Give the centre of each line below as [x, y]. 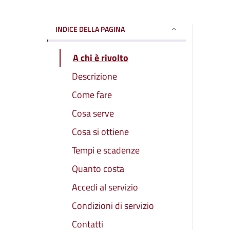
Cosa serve [93, 113]
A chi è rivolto [101, 58]
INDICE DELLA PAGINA [90, 29]
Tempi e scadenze [106, 150]
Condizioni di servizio [113, 206]
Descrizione [94, 76]
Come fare [92, 95]
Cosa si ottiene [100, 132]
